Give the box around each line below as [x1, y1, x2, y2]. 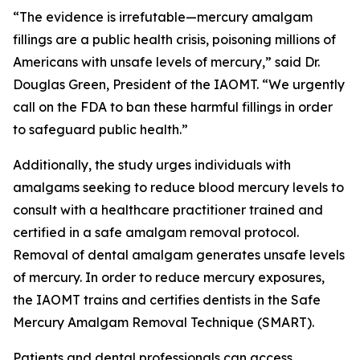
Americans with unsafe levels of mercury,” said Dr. [13, 54, 320, 70]
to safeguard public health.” [13, 121, 188, 137]
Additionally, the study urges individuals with [13, 157, 291, 173]
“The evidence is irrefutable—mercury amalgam [13, 9, 313, 25]
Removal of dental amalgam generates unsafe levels [13, 247, 345, 263]
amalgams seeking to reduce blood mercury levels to [13, 179, 344, 195]
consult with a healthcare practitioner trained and [13, 202, 323, 218]
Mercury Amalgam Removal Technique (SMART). [13, 314, 314, 330]
